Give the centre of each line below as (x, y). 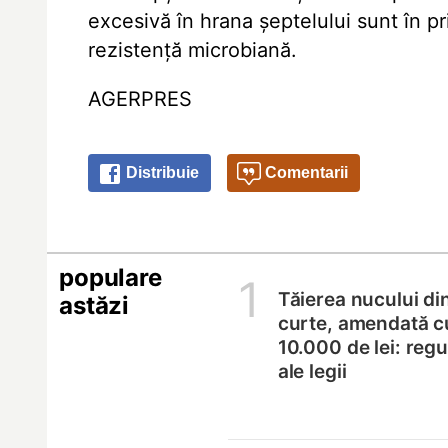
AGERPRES (140, 99)
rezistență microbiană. (193, 50)
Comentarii (305, 172)
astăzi (94, 305)
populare (110, 277)
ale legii (312, 371)
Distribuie (161, 172)
